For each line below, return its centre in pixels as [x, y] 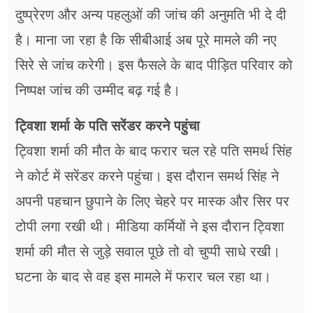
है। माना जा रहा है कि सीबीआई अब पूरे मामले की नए [146, 39]
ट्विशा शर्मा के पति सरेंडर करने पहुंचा [108, 125]
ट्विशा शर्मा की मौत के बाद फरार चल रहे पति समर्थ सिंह [154, 151]
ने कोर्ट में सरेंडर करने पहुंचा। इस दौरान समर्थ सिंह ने [147, 176]
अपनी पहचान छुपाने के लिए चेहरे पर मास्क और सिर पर [152, 201]
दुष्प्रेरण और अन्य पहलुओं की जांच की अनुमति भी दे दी [151, 14]
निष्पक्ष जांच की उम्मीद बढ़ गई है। [98, 90]
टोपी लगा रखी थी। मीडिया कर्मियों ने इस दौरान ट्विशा [150, 226]
